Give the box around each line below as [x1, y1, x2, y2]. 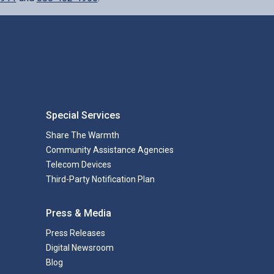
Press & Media [45, 207, 111, 219]
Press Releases [45, 228, 105, 238]
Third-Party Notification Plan [45, 174, 155, 184]
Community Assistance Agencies [45, 145, 174, 155]
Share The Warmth [45, 130, 119, 140]
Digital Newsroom [45, 243, 114, 253]
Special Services [45, 109, 120, 121]
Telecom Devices [45, 160, 111, 169]
